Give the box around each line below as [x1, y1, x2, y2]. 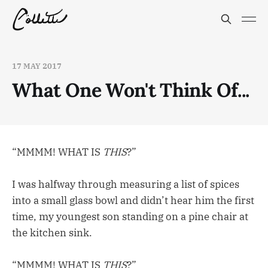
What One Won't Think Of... [12, 78, 249, 102]
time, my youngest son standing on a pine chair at [12, 210, 248, 224]
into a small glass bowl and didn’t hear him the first [12, 194, 254, 208]
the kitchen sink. [12, 226, 92, 240]
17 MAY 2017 [12, 61, 62, 71]
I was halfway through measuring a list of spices [12, 178, 239, 191]
